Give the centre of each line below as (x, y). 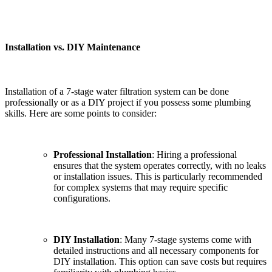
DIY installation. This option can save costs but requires (160, 261)
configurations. (83, 198)
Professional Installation (103, 154)
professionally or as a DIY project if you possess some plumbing (128, 102)
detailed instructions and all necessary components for (156, 250)
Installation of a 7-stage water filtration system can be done (117, 91)
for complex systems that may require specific (141, 187)
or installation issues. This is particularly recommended (158, 176)
